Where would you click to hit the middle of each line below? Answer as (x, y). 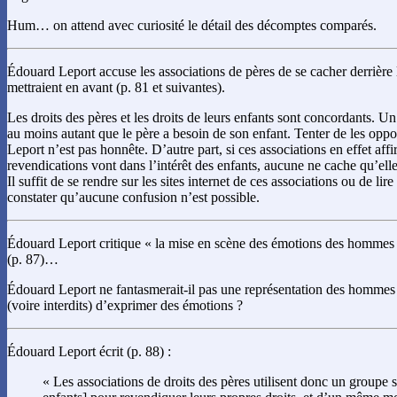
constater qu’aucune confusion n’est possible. (133, 198)
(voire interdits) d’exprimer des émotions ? (125, 306)
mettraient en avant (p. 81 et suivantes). (116, 88)
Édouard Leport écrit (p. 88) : (89, 352)
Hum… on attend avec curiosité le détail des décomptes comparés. (192, 26)
